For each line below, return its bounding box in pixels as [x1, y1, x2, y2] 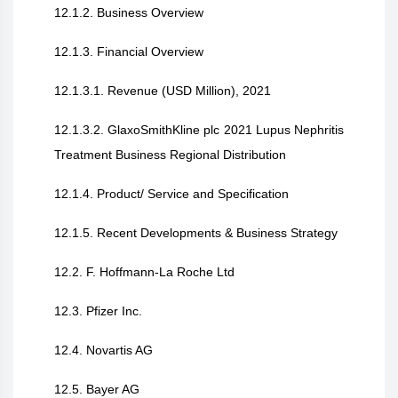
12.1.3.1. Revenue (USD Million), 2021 [54, 84, 271, 98]
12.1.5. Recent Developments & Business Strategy [54, 226, 338, 240]
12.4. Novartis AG [54, 343, 153, 357]
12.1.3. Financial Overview [54, 44, 203, 59]
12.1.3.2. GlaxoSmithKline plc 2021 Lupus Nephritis [54, 123, 344, 137]
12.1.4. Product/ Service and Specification [54, 187, 289, 201]
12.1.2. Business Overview [54, 5, 203, 20]
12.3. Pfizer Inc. [54, 304, 142, 318]
